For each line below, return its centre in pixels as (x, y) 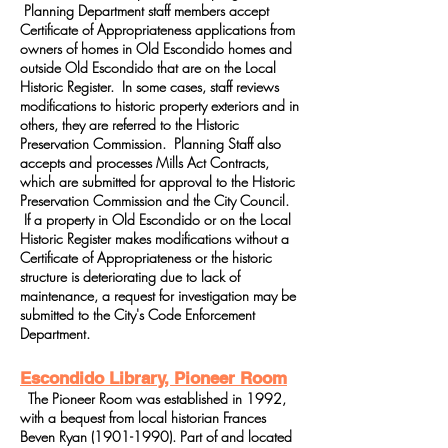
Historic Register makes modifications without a (154, 238)
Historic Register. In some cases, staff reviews (149, 86)
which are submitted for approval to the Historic (157, 181)
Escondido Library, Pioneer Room (153, 378)
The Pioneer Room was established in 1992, (153, 398)
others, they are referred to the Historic (129, 124)
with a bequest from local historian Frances (143, 417)
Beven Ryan (55, 436)
